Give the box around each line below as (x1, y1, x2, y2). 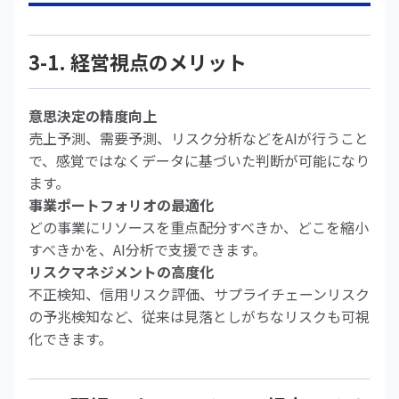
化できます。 (28, 328, 112, 349)
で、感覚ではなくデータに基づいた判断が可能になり (28, 150, 370, 171)
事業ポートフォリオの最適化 (28, 194, 214, 216)
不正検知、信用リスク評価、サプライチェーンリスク (28, 283, 370, 305)
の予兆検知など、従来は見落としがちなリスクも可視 (28, 305, 370, 327)
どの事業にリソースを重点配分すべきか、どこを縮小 (28, 216, 369, 238)
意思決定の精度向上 (28, 105, 157, 126)
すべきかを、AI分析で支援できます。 (28, 239, 266, 260)
